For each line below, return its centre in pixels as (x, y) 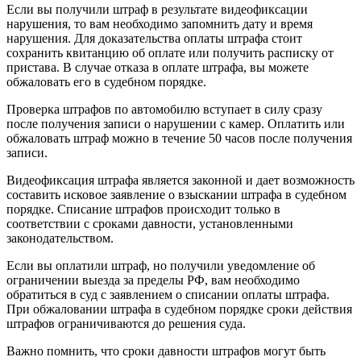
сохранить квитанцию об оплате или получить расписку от (170, 53)
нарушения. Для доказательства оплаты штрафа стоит (154, 39)
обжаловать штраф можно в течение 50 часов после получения (179, 139)
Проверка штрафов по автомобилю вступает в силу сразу (164, 110)
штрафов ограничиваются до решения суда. (126, 324)
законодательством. (60, 239)
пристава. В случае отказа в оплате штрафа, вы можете (158, 68)
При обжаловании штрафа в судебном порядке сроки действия (179, 309)
